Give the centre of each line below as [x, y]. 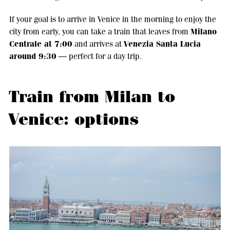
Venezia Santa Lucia [162, 44]
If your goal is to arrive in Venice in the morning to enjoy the [112, 20]
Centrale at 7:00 [41, 44]
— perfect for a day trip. [99, 56]
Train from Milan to [92, 97]
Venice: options [73, 120]
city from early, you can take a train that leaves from [100, 32]
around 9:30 [33, 56]
